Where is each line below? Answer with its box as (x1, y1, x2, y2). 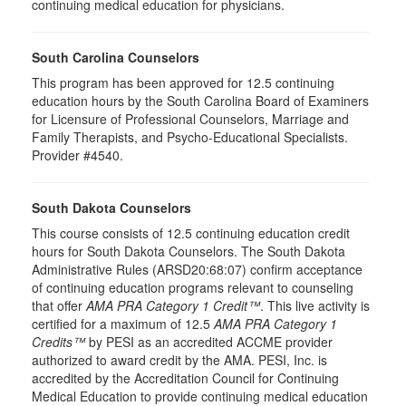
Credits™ (32, 333, 85, 351)
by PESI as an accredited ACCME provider (85, 333, 333, 351)
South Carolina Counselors (32, 48, 199, 66)
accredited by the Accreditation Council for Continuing (32, 369, 339, 387)
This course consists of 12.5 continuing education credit (32, 224, 350, 242)
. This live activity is (260, 296, 370, 314)
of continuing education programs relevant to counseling (32, 278, 353, 296)
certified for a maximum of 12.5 (32, 314, 214, 333)
